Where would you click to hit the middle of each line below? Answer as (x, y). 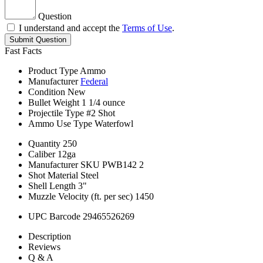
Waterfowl (114, 124)
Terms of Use (147, 28)
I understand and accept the (70, 28)
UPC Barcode (54, 217)
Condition (47, 92)
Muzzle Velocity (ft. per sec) (80, 197)
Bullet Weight (54, 103)
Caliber (42, 154)
